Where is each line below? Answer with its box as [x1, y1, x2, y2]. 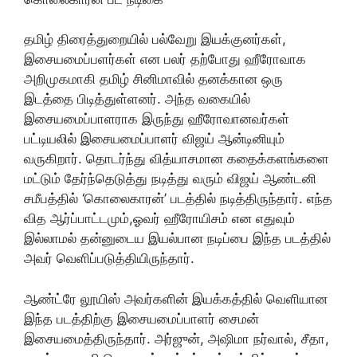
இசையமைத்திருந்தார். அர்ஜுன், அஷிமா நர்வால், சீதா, [24, 330, 329, 347]
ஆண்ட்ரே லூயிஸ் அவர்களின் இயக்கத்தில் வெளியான [24, 290, 328, 307]
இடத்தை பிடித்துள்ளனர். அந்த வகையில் [24, 91, 250, 108]
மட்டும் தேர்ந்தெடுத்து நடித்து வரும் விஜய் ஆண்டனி [24, 171, 316, 187]
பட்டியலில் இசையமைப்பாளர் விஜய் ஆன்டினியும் [24, 131, 284, 147]
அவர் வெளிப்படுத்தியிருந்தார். [24, 250, 194, 267]
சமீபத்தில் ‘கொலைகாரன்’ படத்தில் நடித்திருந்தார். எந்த [24, 190, 332, 207]
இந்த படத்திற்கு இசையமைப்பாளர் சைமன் [24, 310, 259, 327]
